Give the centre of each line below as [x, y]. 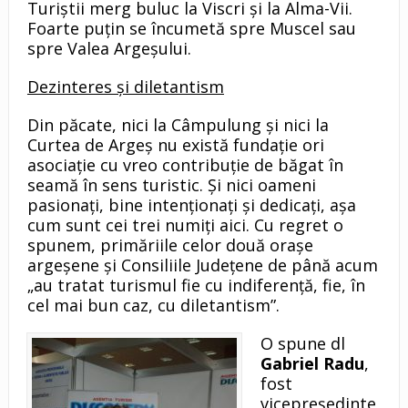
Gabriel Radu [312, 364]
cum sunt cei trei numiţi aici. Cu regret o [185, 225]
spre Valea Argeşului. [109, 49]
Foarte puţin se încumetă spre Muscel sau [191, 29]
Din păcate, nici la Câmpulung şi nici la [178, 125]
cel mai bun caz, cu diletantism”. [153, 306]
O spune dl [302, 344]
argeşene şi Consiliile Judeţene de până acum [202, 265]
